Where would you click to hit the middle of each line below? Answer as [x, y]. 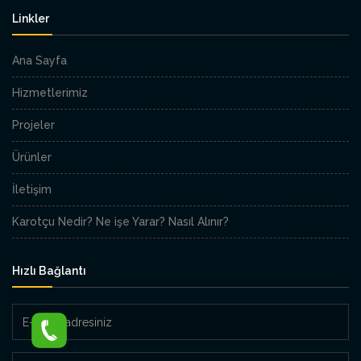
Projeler [33, 125]
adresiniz [38, 349]
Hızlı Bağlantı [49, 271]
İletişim [32, 190]
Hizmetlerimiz [50, 93]
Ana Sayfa [39, 61]
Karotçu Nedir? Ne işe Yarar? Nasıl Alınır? [120, 222]
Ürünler [32, 158]
